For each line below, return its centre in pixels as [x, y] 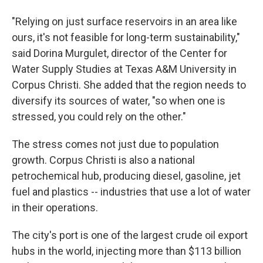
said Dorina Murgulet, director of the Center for [119, 53]
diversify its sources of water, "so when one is [119, 101]
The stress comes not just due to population [115, 144]
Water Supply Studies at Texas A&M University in [124, 69]
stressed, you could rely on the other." [99, 117]
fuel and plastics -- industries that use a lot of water [131, 192]
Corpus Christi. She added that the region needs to [129, 85]
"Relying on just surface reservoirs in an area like [124, 21]
